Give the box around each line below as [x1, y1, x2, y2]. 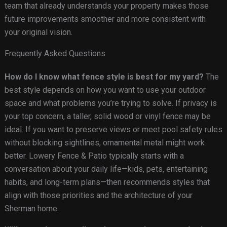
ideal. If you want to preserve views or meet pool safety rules [4, 125, 222, 135]
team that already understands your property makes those [4, 1, 209, 11]
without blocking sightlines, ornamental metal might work [4, 138, 205, 148]
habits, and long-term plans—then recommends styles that [4, 177, 210, 187]
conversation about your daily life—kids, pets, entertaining [4, 164, 208, 174]
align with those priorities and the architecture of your [4, 191, 193, 201]
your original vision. [4, 27, 72, 37]
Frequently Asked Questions [4, 49, 105, 59]
